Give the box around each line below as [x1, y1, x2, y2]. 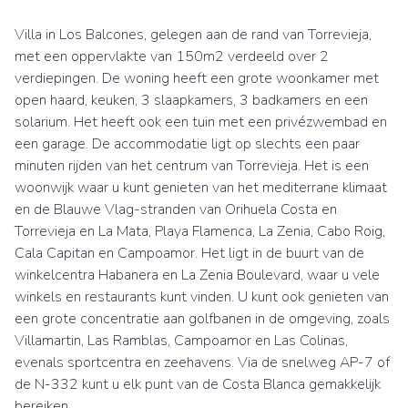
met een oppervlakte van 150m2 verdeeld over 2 [15, 46, 329, 66]
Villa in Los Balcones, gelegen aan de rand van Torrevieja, [15, 24, 372, 45]
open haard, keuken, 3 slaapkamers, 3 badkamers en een [15, 89, 368, 110]
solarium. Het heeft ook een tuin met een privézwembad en [15, 111, 387, 132]
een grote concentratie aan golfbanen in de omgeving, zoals [15, 308, 390, 329]
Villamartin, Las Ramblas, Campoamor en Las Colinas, [15, 330, 348, 351]
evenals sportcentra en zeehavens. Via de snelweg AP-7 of [15, 352, 390, 372]
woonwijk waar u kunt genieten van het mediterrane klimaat [15, 177, 387, 198]
